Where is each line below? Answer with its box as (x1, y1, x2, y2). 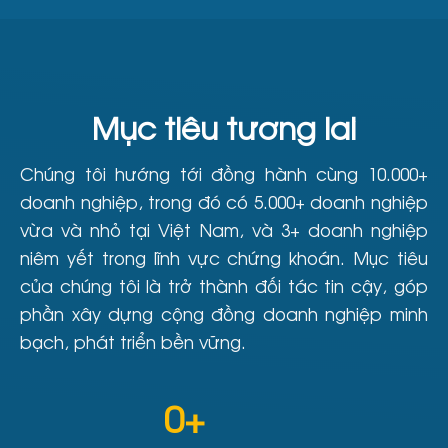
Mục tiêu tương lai (92, 105, 356, 150)
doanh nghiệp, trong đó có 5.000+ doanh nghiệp (20, 189, 428, 215)
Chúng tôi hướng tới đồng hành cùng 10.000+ (20, 161, 428, 187)
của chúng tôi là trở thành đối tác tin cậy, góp (20, 273, 428, 299)
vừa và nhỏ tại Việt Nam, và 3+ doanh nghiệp (20, 217, 428, 243)
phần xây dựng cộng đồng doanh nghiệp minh (20, 301, 428, 327)
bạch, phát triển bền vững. (20, 329, 246, 355)
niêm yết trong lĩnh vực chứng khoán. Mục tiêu (20, 245, 428, 271)
